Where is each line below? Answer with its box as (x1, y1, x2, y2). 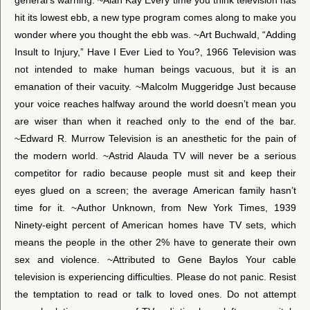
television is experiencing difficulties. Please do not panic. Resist (15, 271, 296, 282)
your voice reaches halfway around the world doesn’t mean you (15, 98, 296, 109)
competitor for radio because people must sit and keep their (15, 167, 296, 179)
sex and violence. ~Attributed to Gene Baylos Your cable (15, 253, 296, 265)
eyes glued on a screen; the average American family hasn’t (15, 184, 296, 196)
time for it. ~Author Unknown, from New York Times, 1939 (15, 201, 296, 213)
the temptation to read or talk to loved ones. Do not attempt (15, 288, 296, 300)
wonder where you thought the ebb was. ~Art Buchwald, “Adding (15, 28, 296, 40)
